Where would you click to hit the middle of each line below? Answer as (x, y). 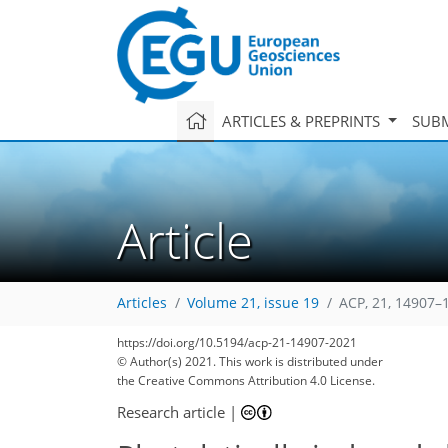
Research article (171, 411)
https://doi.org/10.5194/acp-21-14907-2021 (237, 342)
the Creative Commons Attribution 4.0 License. (246, 380)
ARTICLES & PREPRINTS (302, 120)
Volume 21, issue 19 (253, 303)
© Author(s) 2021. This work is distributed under (250, 361)
